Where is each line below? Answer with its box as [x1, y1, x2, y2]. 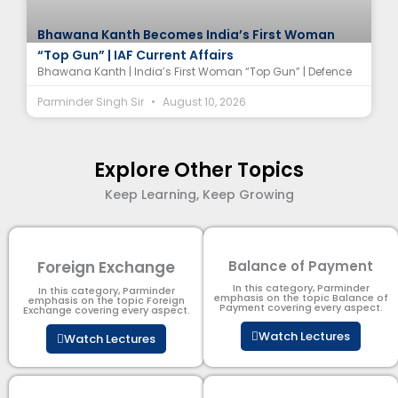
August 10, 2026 [160, 93, 246, 109]
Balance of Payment [228, 256, 373, 275]
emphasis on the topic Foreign [28, 292, 185, 307]
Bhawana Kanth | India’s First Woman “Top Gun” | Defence [37, 63, 352, 79]
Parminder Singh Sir [37, 93, 147, 109]
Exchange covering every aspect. [22, 302, 190, 317]
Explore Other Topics [94, 155, 304, 184]
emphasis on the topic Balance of [213, 290, 388, 305]
